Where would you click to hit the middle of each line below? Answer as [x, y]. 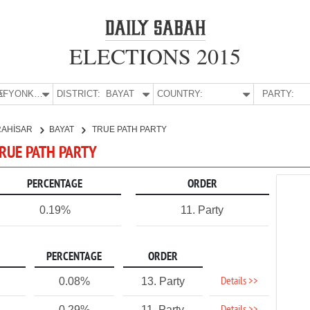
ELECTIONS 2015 [155, 56]
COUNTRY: [180, 94]
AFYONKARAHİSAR [38, 94]
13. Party [163, 281]
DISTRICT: [79, 94]
